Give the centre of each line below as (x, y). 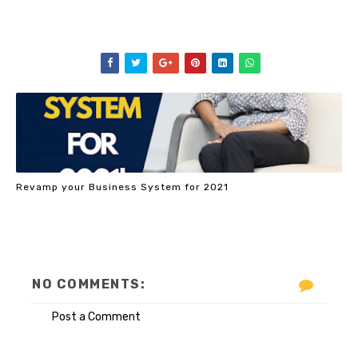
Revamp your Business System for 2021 (122, 187)
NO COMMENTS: (89, 284)
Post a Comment (96, 317)
